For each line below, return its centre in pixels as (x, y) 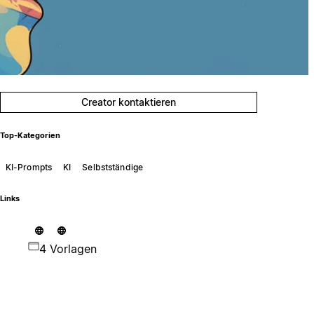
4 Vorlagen (68, 248)
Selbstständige (113, 167)
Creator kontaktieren (129, 102)
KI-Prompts (29, 167)
